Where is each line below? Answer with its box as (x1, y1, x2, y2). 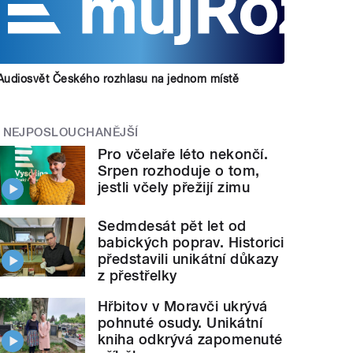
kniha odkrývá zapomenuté (98, 330, 283, 347)
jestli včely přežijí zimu (98, 179, 251, 196)
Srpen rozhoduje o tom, (98, 162, 260, 180)
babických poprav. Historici (98, 233, 284, 251)
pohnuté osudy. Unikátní (98, 314, 263, 331)
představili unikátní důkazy (98, 250, 279, 267)
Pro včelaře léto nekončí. (98, 146, 269, 163)
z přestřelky (98, 266, 177, 284)
